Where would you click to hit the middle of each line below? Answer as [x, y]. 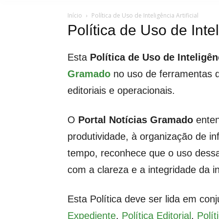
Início [75, 15]
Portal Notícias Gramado [136, 120]
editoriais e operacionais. [121, 90]
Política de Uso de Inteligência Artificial [145, 15]
